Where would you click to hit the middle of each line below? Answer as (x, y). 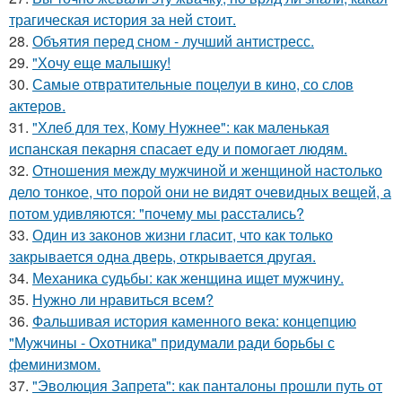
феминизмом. (55, 364)
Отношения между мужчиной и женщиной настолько (207, 170)
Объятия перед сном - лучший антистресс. (173, 41)
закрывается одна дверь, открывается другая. (162, 257)
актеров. (37, 106)
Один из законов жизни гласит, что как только (183, 235)
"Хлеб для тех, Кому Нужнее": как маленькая (181, 127)
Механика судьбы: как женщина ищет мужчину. (188, 278)
